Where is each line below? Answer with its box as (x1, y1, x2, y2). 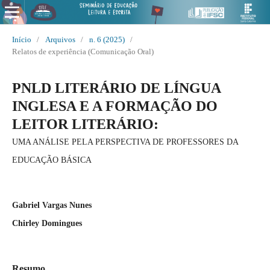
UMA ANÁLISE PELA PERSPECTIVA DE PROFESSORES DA (11, 137, 238, 146)
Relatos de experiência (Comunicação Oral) (11, 46, 154, 56)
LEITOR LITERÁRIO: (11, 116, 159, 132)
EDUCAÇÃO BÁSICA (11, 155, 92, 165)
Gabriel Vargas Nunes (11, 200, 92, 210)
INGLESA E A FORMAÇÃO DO (11, 98, 218, 114)
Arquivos (45, 34, 75, 44)
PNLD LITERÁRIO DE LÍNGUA (11, 80, 221, 96)
